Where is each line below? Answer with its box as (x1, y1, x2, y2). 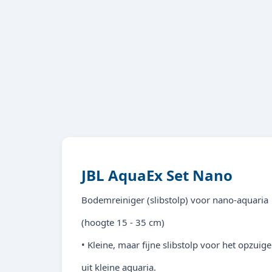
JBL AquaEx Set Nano (81, 165, 233, 185)
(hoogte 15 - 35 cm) (81, 216, 165, 228)
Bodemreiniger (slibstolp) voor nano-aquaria (81, 194, 268, 206)
